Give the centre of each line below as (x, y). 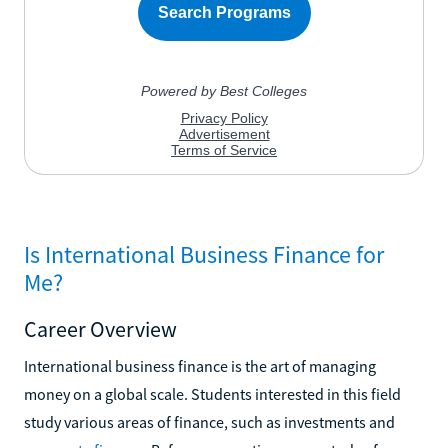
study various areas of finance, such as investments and (209, 421)
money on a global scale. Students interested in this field (212, 393)
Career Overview (100, 328)
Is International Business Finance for (204, 254)
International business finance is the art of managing (200, 365)
